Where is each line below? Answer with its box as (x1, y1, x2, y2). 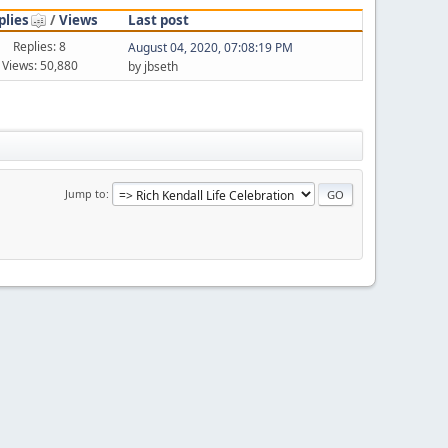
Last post (127, 10, 189, 29)
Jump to (65, 185, 106, 201)
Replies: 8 (13, 37, 67, 55)
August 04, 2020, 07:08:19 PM (127, 39, 293, 56)
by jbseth (127, 58, 178, 75)
